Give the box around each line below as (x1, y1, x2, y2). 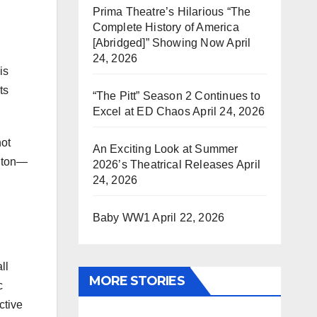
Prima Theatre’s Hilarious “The (92, 6, 251, 18)
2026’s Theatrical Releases (92, 158, 234, 171)
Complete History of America (92, 21, 239, 33)
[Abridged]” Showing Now (92, 37, 225, 49)
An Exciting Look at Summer (92, 143, 238, 155)
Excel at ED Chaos (92, 105, 190, 117)
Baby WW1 (92, 212, 151, 224)
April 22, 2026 (152, 212, 225, 224)
